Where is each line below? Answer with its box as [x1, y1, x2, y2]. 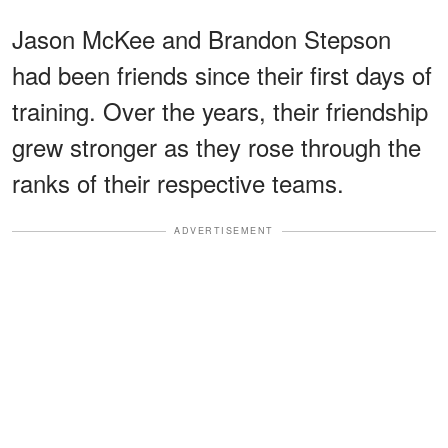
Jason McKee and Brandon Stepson [12, 21, 391, 57]
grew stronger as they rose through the [12, 129, 421, 165]
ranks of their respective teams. [12, 165, 344, 201]
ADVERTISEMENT [174, 224, 274, 238]
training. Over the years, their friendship [12, 93, 428, 129]
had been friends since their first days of [12, 57, 432, 93]
